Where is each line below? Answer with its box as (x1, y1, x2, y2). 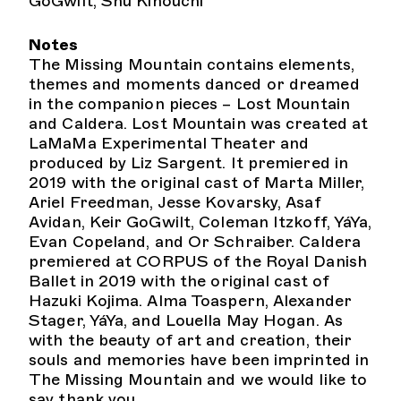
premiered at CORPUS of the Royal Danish (29, 252, 367, 271)
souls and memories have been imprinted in (29, 350, 370, 370)
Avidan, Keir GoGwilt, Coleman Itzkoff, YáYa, (29, 212, 372, 232)
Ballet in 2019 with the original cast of (29, 271, 330, 291)
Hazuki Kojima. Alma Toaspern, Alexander (29, 291, 352, 311)
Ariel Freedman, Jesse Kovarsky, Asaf (29, 192, 321, 212)
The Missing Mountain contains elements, (29, 55, 354, 74)
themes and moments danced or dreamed (29, 74, 360, 94)
